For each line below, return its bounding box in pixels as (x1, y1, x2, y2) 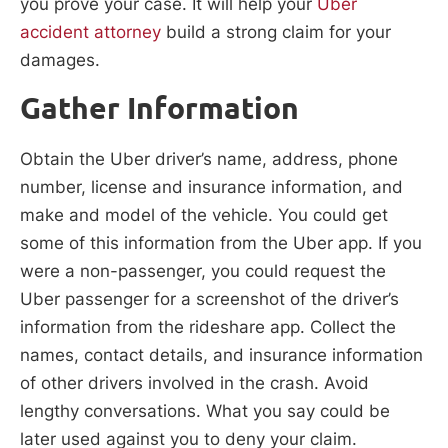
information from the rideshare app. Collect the (20, 317, 396, 338)
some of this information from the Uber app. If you (20, 233, 422, 254)
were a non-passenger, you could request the (20, 261, 386, 282)
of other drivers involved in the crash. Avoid (20, 373, 369, 394)
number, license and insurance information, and (20, 177, 403, 198)
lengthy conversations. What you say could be (20, 401, 390, 422)
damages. (20, 50, 100, 71)
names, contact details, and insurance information (20, 345, 423, 366)
